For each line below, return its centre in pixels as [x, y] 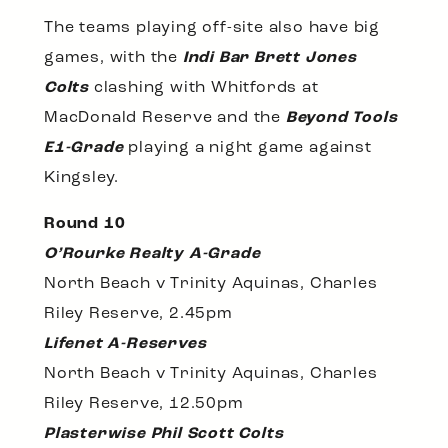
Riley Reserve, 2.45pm [138, 313]
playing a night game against [247, 147]
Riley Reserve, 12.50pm [144, 403]
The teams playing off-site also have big [212, 27]
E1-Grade [84, 147]
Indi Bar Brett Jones [269, 57]
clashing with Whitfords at [204, 87]
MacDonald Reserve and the [165, 117]
